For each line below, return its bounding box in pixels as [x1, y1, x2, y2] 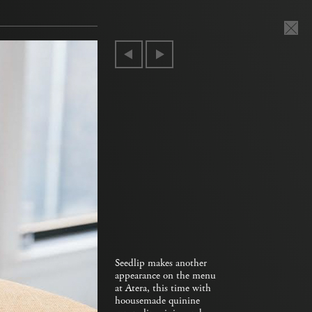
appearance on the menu [115, 269, 216, 283]
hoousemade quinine [115, 294, 200, 308]
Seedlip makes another [115, 256, 207, 270]
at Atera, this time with [115, 281, 211, 295]
